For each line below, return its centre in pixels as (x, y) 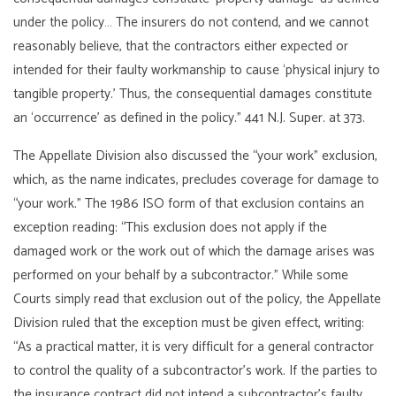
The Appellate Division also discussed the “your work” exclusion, (196, 156)
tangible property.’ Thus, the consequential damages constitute (193, 94)
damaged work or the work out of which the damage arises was (194, 251)
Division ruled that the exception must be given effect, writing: (189, 323)
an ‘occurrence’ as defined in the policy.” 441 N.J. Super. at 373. (191, 118)
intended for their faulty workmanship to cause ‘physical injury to (197, 70)
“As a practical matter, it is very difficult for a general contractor (194, 346)
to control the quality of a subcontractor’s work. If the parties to (196, 370)
